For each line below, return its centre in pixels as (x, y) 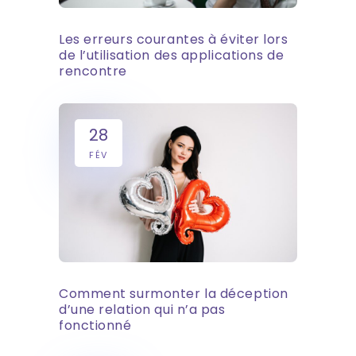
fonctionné (95, 325)
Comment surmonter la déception (174, 293)
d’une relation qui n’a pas (142, 309)
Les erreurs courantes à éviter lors (174, 39)
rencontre (93, 71)
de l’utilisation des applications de (172, 55)
